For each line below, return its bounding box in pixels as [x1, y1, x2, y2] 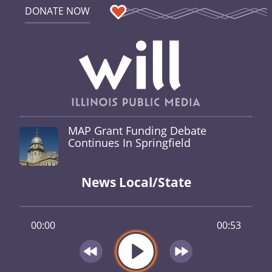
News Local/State [81, 174, 191, 191]
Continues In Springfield [68, 135, 191, 150]
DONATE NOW [24, 4, 90, 18]
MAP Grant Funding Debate [68, 123, 206, 138]
